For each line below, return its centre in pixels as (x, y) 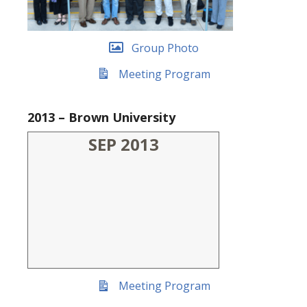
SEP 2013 (123, 145)
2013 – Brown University (101, 118)
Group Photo (165, 48)
